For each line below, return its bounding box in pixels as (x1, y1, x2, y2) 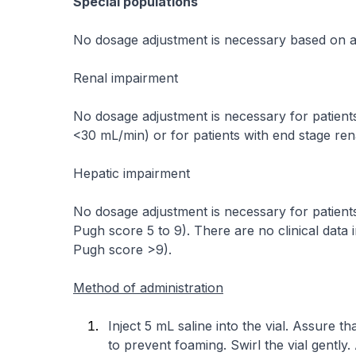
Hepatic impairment (73, 164, 190, 181)
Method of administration (73, 279, 223, 296)
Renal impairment (73, 69, 178, 86)
